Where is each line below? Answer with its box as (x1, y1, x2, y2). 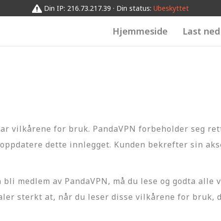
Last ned (183, 25, 220, 37)
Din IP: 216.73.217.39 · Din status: (44, 3, 153, 13)
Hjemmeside (112, 25, 168, 37)
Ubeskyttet (153, 3, 189, 13)
